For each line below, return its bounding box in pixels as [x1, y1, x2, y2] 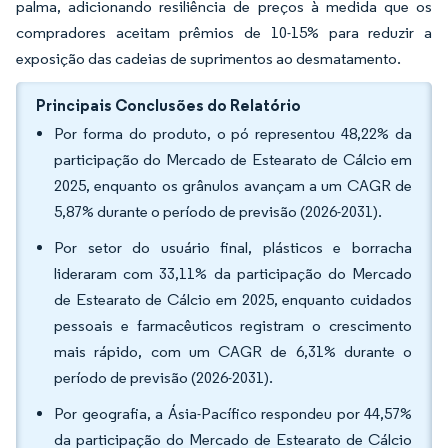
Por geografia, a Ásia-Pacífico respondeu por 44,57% [54, 404, 412, 423]
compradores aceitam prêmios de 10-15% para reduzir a [16, 23, 432, 42]
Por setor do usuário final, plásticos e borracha [54, 238, 412, 257]
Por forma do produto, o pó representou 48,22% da [54, 124, 412, 143]
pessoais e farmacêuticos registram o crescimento [54, 316, 412, 335]
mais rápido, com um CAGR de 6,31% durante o [54, 342, 412, 361]
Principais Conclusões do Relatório [36, 95, 301, 115]
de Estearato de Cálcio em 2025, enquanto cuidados [54, 290, 412, 309]
